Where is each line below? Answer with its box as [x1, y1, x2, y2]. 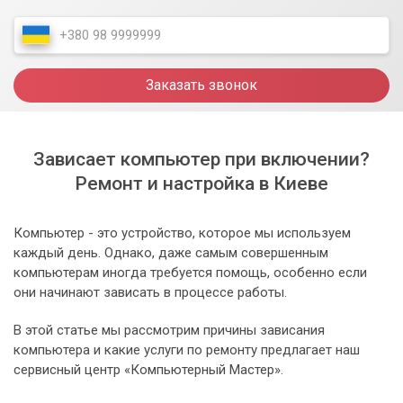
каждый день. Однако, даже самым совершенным [13, 245, 328, 262]
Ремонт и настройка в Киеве [75, 173, 328, 195]
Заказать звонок [146, 76, 257, 94]
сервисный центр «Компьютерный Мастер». [13, 362, 283, 379]
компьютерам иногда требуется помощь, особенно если [13, 264, 367, 282]
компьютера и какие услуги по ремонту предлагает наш [13, 342, 360, 359]
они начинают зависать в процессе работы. [13, 284, 287, 301]
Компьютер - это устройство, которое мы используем [13, 225, 351, 242]
